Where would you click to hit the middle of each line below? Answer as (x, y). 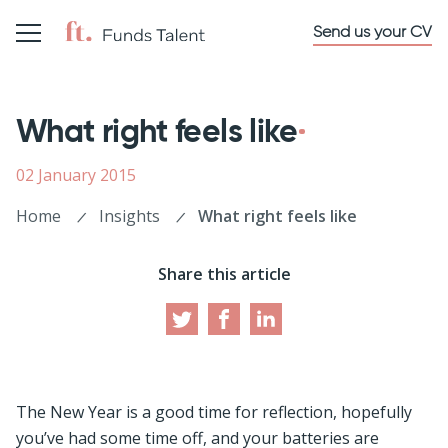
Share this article (224, 274)
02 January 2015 (76, 175)
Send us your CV (372, 31)
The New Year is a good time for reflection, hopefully (214, 412)
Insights (129, 216)
